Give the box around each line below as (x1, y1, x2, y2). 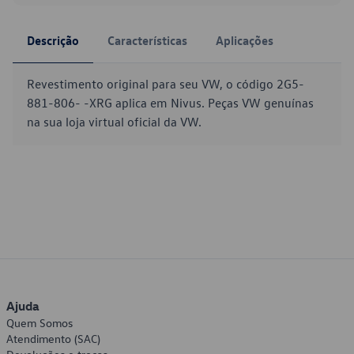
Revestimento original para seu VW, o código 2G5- (27, 76, 304, 92)
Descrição (27, 32, 79, 48)
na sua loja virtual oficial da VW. (27, 114, 201, 130)
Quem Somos (6, 315, 73, 330)
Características (107, 32, 187, 48)
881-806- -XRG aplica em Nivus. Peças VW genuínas (27, 95, 314, 111)
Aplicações (216, 32, 273, 48)
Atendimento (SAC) (6, 331, 100, 346)
